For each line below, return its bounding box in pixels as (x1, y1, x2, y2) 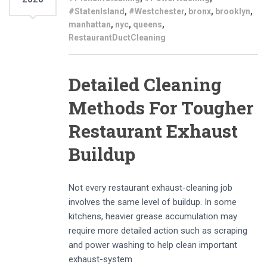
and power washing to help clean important (69, 239, 237, 250)
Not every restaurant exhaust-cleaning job (69, 182, 232, 193)
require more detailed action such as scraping (69, 225, 247, 236)
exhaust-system (69, 253, 132, 265)
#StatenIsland (69, 6, 125, 16)
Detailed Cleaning (69, 72, 222, 96)
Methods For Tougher (69, 95, 253, 119)
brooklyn (215, 6, 250, 16)
